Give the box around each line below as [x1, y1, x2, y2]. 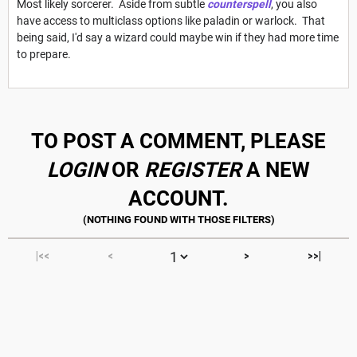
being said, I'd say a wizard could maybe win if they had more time [17, 30, 339, 44]
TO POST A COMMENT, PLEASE [31, 128, 326, 153]
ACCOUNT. [128, 186, 229, 210]
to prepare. [17, 47, 71, 61]
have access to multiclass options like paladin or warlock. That [17, 14, 325, 27]
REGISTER [144, 157, 241, 182]
